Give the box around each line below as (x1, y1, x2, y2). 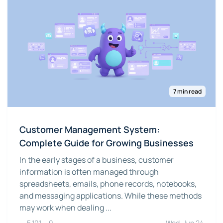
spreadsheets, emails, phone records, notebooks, (19, 178, 197, 189)
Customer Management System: (19, 123, 160, 135)
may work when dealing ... (19, 202, 111, 213)
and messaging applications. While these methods (19, 190, 202, 201)
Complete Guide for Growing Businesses (19, 136, 194, 149)
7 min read (173, 87, 202, 96)
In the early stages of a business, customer (19, 154, 174, 165)
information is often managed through (19, 166, 159, 177)
